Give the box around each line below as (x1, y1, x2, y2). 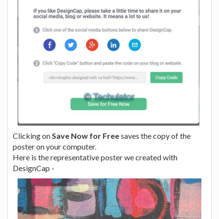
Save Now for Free (52, 131, 119, 140)
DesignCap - (13, 163, 54, 173)
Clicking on (13, 131, 52, 140)
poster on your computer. (13, 141, 96, 151)
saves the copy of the (119, 131, 191, 140)
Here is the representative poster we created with (13, 152, 177, 162)
